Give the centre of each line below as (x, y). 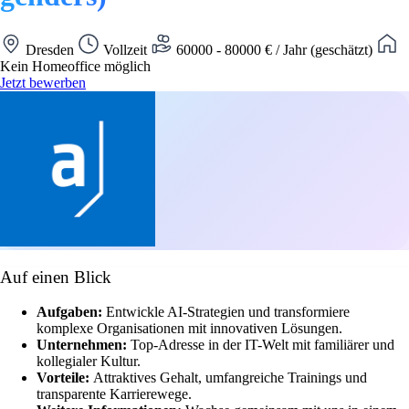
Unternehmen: (84, 345)
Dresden (50, 49)
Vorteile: (65, 378)
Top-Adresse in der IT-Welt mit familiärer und (262, 345)
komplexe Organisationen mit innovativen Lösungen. (189, 329)
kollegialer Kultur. (89, 362)
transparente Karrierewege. (114, 394)
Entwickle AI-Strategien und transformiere (228, 312)
